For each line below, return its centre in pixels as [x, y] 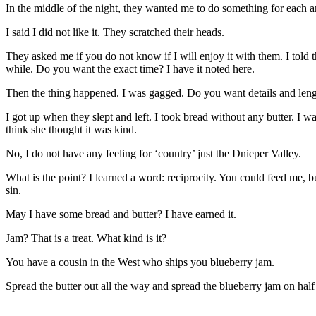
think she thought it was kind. [71, 129]
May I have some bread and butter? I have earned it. [121, 214]
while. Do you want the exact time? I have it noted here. [130, 68]
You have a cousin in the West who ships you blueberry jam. [140, 262]
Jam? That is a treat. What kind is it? [86, 238]
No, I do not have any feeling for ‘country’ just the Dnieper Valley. [153, 153]
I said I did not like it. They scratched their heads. [115, 32]
